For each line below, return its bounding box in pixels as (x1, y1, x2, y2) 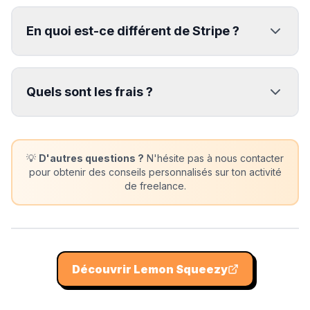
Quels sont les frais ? (26, 84, 153, 99)
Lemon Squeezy (133, 262, 228, 276)
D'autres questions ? (39, 152, 144, 164)
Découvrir (71, 262, 134, 276)
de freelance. (124, 180, 186, 192)
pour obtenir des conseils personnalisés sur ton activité (28, 166, 282, 178)
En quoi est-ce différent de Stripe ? (26, 24, 239, 38)
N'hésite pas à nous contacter (144, 152, 284, 164)
